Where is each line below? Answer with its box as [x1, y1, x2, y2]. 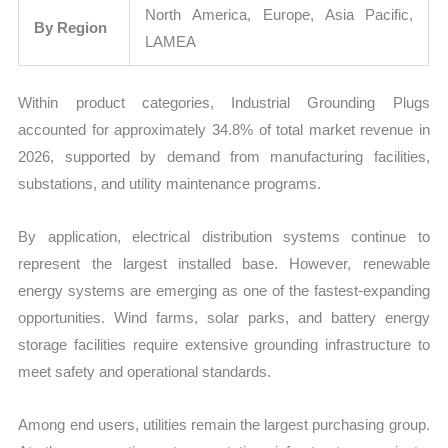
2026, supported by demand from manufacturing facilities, [18, 147, 430, 165]
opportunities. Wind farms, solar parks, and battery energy [18, 309, 430, 327]
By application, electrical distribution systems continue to [18, 228, 430, 246]
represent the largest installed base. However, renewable [18, 255, 430, 273]
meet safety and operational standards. [18, 363, 272, 381]
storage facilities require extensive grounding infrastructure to [18, 336, 430, 354]
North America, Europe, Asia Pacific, [145, 6, 414, 24]
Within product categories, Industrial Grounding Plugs [18, 93, 430, 111]
